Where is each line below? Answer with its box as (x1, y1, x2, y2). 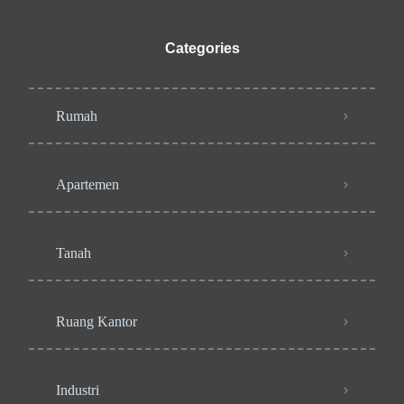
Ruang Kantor (56, 314, 137, 329)
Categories (164, 41, 240, 56)
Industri (56, 382, 99, 398)
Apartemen (56, 177, 119, 192)
